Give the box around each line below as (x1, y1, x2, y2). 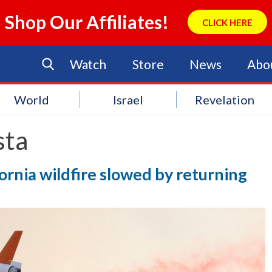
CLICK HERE (202, 17, 253, 28)
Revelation (195, 92, 255, 107)
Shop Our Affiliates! (5, 11, 169, 33)
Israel (113, 92, 144, 107)
